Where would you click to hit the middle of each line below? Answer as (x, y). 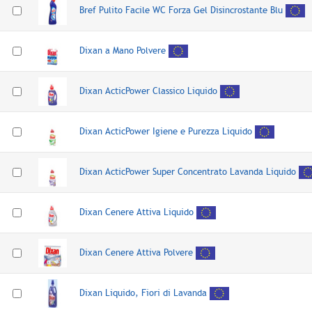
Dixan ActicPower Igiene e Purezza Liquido (166, 131)
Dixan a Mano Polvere (123, 50)
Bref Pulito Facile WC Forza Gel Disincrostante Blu (181, 10)
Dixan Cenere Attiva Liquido (136, 212)
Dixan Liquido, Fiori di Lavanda (145, 292)
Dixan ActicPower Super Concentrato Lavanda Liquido (188, 171)
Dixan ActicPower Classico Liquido (148, 91)
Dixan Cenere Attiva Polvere (136, 252)
